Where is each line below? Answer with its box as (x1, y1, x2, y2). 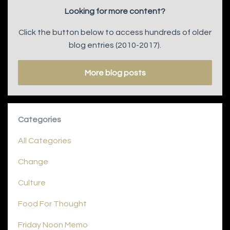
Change (18, 158, 48, 166)
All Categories (18, 137, 71, 145)
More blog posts (84, 68, 146, 77)
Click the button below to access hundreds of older (18, 28, 212, 36)
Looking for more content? (65, 7, 165, 15)
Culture (18, 179, 46, 187)
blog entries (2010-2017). (69, 41, 161, 49)
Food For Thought (18, 200, 87, 208)
